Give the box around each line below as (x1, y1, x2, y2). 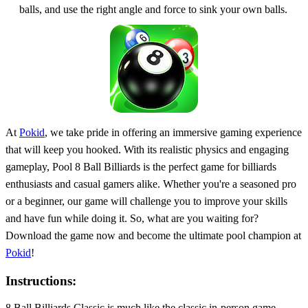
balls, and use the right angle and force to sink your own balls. (19, 3, 287, 15)
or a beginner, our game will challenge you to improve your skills (5, 195, 287, 207)
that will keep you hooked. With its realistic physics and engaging (5, 143, 289, 155)
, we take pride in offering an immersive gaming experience (45, 126, 302, 138)
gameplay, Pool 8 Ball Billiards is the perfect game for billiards (5, 160, 276, 173)
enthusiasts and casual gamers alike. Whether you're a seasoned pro (5, 177, 296, 190)
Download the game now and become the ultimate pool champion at (5, 229, 301, 241)
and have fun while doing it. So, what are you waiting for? (5, 212, 258, 224)
